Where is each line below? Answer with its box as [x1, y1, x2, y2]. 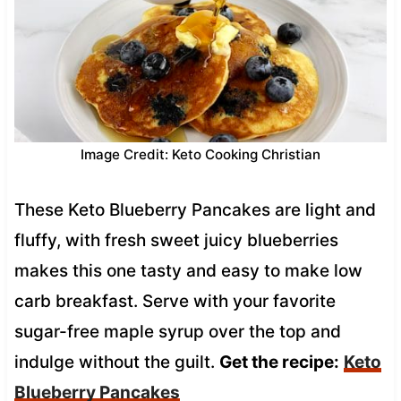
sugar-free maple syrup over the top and [13, 320, 341, 342]
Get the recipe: [218, 351, 339, 372]
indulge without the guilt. [13, 351, 219, 372]
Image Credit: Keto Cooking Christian [81, 145, 320, 163]
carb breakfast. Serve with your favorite [13, 290, 336, 311]
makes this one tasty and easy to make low [13, 260, 363, 281]
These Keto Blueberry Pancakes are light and [13, 199, 376, 220]
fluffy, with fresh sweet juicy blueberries [13, 229, 338, 251]
